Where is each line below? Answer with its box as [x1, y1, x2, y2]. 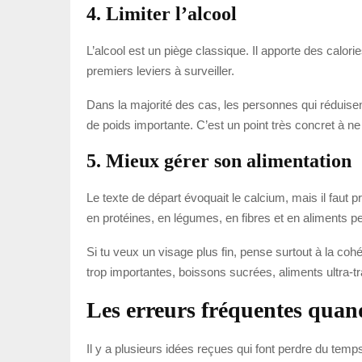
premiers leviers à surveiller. [86, 63, 234, 78]
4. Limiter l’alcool [86, 2, 237, 24]
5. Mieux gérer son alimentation [86, 149, 351, 171]
